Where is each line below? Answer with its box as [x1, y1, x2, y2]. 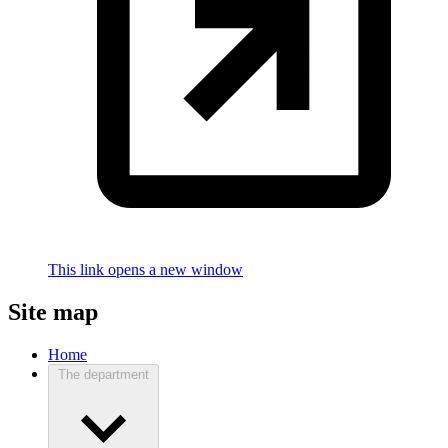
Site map [8, 299, 98, 326]
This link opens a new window [48, 261, 243, 279]
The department [58, 367, 149, 383]
